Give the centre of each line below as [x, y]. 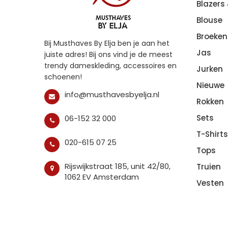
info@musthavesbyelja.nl [112, 94]
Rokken [210, 101]
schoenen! [63, 77]
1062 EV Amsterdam [102, 177]
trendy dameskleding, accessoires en [110, 65]
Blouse [209, 20]
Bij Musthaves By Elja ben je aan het [107, 43]
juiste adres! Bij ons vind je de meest [108, 54]
